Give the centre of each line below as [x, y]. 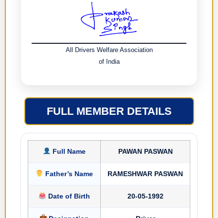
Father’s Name [68, 173]
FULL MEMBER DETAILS [109, 111]
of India [109, 62]
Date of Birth [68, 196]
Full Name [68, 151]
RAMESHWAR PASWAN [145, 173]
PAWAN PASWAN [145, 151]
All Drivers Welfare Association [109, 50]
